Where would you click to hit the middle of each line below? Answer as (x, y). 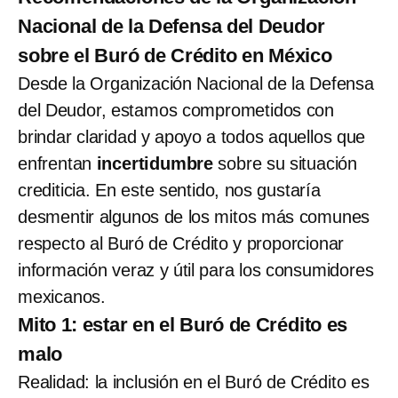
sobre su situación (288, 163)
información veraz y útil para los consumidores (196, 270)
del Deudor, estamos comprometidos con (176, 110)
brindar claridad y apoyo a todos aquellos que (192, 136)
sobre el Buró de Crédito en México (175, 55)
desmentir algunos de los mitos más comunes (194, 216)
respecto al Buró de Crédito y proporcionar (181, 243)
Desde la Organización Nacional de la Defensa (196, 83)
